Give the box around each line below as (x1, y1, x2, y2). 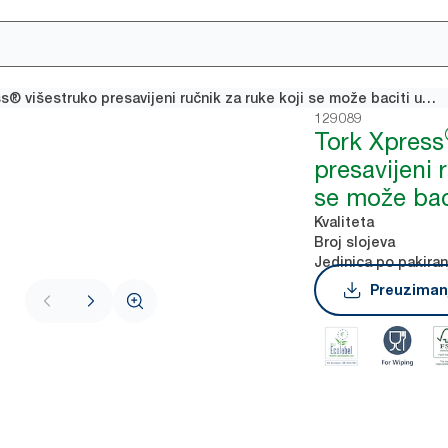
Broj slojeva (314, 234, 396, 250)
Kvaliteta (314, 214, 375, 230)
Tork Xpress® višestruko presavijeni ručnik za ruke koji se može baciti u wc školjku (422, 90, 437, 106)
